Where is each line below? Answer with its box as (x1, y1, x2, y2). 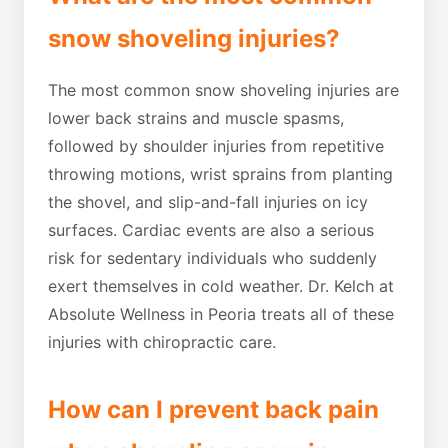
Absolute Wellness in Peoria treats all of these (48, 304, 394, 324)
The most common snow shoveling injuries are (48, 80, 399, 100)
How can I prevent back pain (48, 395, 379, 424)
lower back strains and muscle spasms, (48, 108, 344, 128)
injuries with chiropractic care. (48, 332, 276, 352)
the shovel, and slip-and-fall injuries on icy (48, 192, 368, 212)
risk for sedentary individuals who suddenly (48, 248, 377, 268)
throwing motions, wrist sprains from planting (48, 164, 393, 184)
